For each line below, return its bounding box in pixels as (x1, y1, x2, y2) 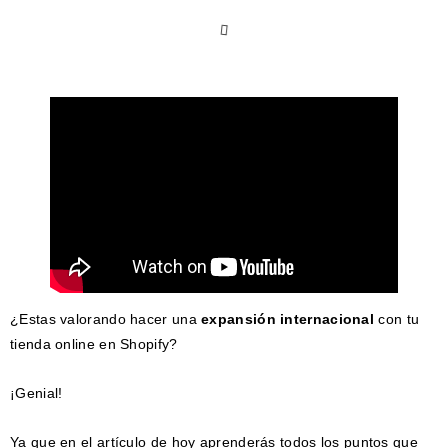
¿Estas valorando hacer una (10, 310, 202, 327)
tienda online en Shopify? (10, 335, 178, 352)
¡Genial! (10, 384, 63, 401)
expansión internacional (201, 310, 375, 327)
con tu (374, 310, 420, 327)
